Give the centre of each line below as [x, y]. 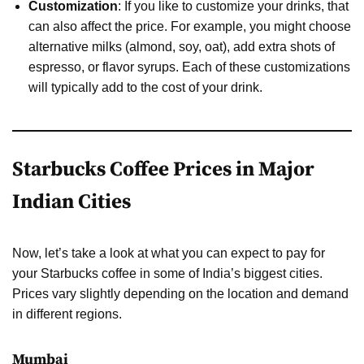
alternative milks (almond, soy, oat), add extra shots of [182, 46]
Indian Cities [71, 201]
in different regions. [67, 314]
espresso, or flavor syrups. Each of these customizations [189, 67]
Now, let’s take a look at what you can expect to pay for [169, 253]
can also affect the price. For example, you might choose [190, 26]
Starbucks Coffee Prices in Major [163, 169]
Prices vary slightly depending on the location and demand [180, 293]
